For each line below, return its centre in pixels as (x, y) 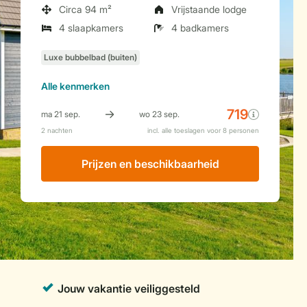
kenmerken (84, 86)
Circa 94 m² (85, 9)
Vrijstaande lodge (209, 9)
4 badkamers (200, 28)
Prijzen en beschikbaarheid (150, 164)
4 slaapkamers (91, 28)
